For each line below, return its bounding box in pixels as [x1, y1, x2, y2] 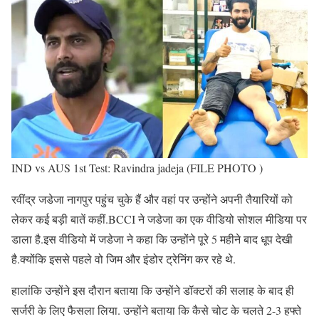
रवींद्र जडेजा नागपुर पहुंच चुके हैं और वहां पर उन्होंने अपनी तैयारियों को [11, 192, 293, 207]
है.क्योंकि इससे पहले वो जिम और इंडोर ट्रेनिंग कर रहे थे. [11, 251, 236, 267]
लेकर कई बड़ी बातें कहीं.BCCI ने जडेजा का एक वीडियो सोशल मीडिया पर [11, 211, 307, 227]
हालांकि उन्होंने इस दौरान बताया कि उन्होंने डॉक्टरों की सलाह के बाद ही [11, 283, 294, 298]
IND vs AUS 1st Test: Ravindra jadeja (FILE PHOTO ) [11, 160, 263, 176]
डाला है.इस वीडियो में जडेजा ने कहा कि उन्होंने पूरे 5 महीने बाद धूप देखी [11, 231, 293, 247]
